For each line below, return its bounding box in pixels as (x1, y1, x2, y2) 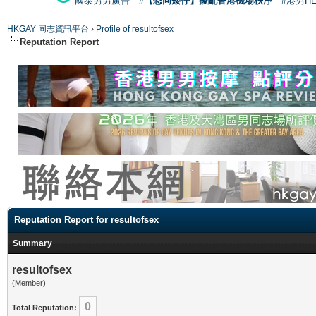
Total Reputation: (12, 303, 77, 312)
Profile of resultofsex (96, 23, 174, 34)
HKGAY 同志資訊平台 (7, 23, 89, 34)
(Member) (12, 278, 46, 287)
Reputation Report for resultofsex (14, 214, 159, 225)
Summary (13, 238, 52, 248)
